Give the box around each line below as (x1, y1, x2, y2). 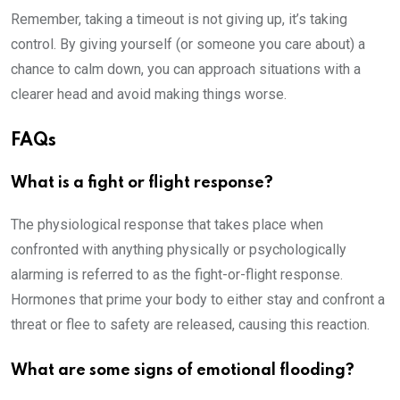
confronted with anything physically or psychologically (11, 240, 346, 258)
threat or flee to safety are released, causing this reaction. (11, 315, 373, 333)
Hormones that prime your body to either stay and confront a (11, 290, 385, 308)
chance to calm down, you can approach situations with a (11, 60, 361, 78)
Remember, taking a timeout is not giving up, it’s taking (11, 10, 347, 28)
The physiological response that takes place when (11, 215, 323, 233)
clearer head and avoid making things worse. (11, 85, 290, 103)
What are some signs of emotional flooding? (11, 362, 358, 379)
